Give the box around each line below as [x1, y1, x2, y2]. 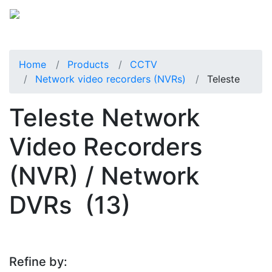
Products [67, 58, 109, 70]
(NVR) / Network [9, 160, 199, 191]
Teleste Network [9, 102, 200, 132]
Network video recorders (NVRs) [35, 72, 186, 85]
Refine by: [9, 254, 67, 269]
